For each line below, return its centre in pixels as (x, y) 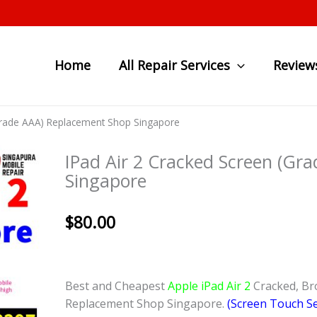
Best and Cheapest (116, 286)
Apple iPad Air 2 (211, 286)
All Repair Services (175, 65)
